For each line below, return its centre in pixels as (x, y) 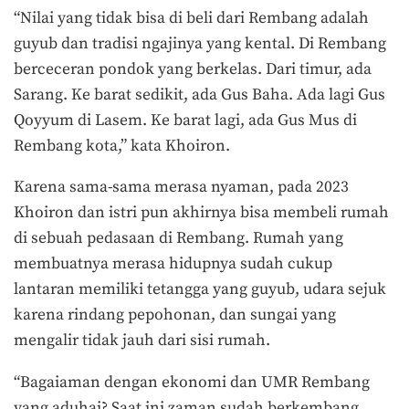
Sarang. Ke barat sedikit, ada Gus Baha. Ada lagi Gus (199, 94)
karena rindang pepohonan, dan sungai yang (175, 315)
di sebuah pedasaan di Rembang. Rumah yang (178, 239)
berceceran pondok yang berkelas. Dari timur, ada (193, 69)
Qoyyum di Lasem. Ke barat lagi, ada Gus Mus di (185, 120)
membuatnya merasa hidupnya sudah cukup (173, 264)
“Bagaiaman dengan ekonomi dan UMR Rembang (192, 382)
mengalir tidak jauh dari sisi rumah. (142, 341)
